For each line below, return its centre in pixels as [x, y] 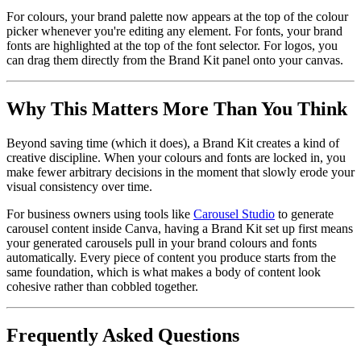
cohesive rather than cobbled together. [102, 286]
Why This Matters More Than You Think [177, 109]
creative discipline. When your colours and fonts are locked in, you [176, 157]
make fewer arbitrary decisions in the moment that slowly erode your [180, 172]
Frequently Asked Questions [123, 335]
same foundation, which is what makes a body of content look [164, 272]
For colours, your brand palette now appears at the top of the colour [177, 17]
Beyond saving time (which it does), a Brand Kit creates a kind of [173, 143]
